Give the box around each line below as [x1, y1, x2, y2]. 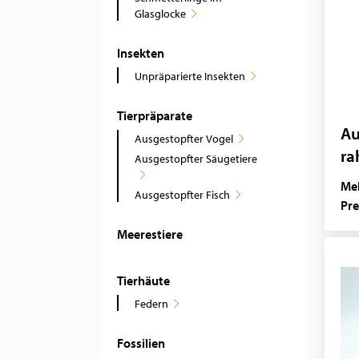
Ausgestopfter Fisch [135, 188, 230, 202]
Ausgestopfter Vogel [135, 131, 233, 146]
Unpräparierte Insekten [135, 69, 245, 83]
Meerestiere [117, 226, 183, 242]
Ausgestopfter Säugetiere [135, 151, 257, 166]
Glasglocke [135, 6, 186, 21]
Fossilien [117, 335, 165, 351]
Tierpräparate [117, 107, 192, 123]
